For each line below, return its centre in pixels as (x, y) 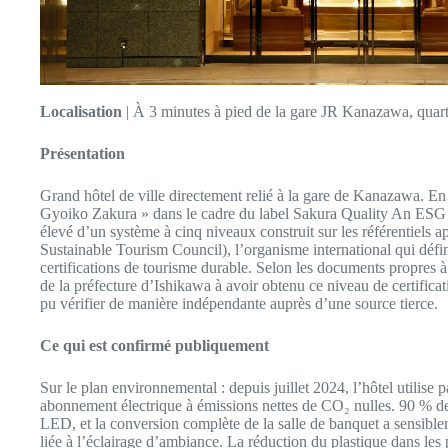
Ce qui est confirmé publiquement (154, 346)
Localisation (81, 112)
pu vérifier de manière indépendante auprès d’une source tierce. (239, 304)
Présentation (82, 154)
